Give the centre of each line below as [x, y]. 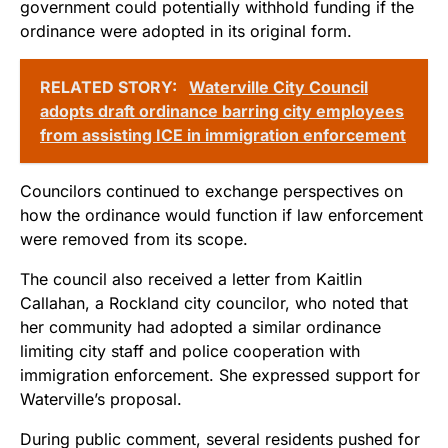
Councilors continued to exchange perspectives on [211, 190]
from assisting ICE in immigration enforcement [223, 134]
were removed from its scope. [134, 238]
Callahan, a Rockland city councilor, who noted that [214, 302]
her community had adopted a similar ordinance [200, 326]
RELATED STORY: [110, 86]
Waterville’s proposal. [101, 398]
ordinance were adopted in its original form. [186, 30]
